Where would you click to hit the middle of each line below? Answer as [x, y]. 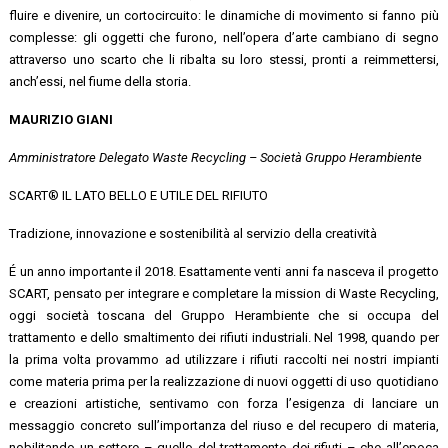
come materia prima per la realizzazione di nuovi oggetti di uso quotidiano [224, 381]
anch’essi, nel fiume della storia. [100, 81]
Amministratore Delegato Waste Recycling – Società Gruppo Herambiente [216, 157]
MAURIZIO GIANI [61, 119]
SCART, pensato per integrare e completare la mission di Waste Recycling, [224, 293]
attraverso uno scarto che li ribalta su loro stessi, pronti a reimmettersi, [224, 59]
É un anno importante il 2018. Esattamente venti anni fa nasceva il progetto [224, 271]
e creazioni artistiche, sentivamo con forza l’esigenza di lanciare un [224, 403]
